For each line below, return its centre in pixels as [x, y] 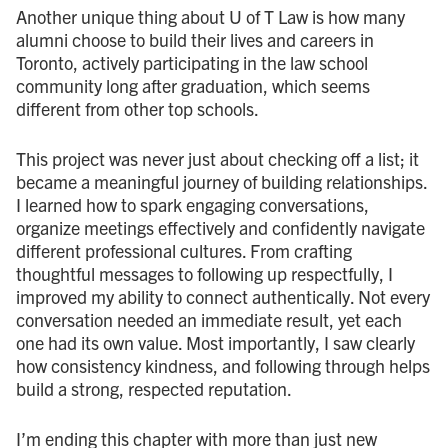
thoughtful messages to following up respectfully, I [204, 273]
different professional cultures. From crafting [184, 250]
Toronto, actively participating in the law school [192, 62]
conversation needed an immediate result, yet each [209, 319]
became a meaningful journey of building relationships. [221, 181]
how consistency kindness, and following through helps [223, 365]
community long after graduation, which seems [193, 85]
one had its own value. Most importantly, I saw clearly [215, 342]
